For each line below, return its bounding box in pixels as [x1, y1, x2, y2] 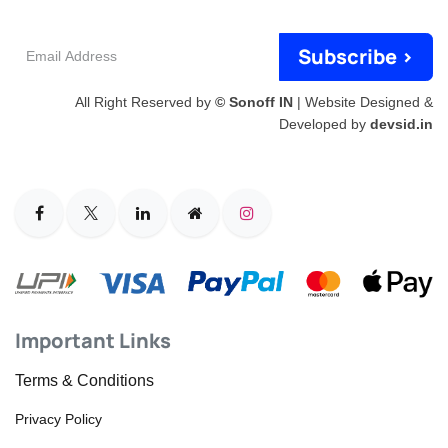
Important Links [15, 327, 171, 355]
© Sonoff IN [215, 93, 293, 110]
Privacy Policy [15, 411, 102, 428]
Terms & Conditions [15, 372, 154, 390]
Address [15, 61, 74, 79]
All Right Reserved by [75, 93, 215, 110]
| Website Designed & [293, 93, 433, 110]
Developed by [279, 115, 370, 132]
